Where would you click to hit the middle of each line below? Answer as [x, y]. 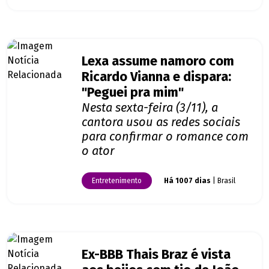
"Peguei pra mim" [133, 93]
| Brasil [223, 181]
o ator [98, 151]
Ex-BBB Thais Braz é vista [156, 255]
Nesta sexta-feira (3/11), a [150, 108]
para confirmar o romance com [165, 137]
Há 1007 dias [187, 181]
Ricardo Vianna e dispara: [156, 77]
